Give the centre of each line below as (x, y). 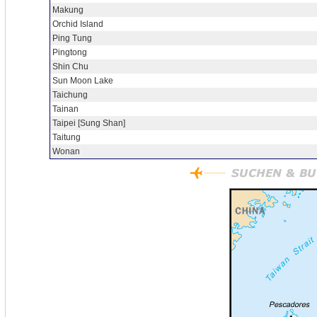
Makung (68, 10)
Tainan (65, 109)
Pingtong (70, 52)
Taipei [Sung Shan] (89, 123)
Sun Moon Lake (83, 81)
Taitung (67, 137)
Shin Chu (70, 67)
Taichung (70, 95)
